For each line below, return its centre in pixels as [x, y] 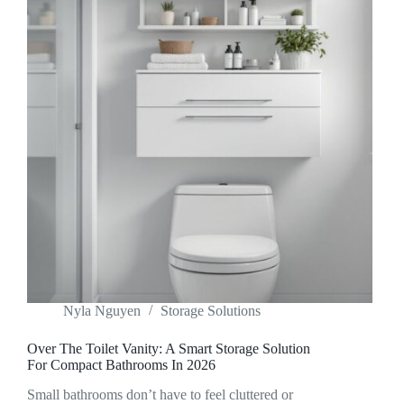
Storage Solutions [211, 311]
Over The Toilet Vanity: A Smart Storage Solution [169, 349]
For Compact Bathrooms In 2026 [121, 365]
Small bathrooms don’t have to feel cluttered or [160, 394]
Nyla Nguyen [102, 311]
